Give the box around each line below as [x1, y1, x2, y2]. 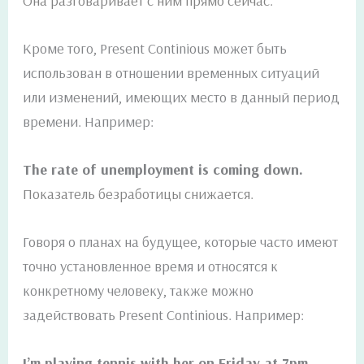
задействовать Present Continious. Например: [23, 305, 305, 325]
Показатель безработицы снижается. [23, 184, 254, 204]
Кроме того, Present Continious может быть [23, 38, 288, 58]
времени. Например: [23, 111, 154, 131]
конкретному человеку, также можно [23, 281, 254, 301]
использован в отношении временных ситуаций [23, 63, 320, 82]
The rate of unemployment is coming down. [23, 160, 304, 180]
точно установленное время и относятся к [23, 257, 279, 276]
